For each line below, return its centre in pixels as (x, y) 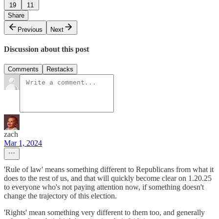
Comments (23, 69)
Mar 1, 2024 (23, 143)
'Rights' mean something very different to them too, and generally (104, 213)
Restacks (60, 69)
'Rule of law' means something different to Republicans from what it (109, 170)
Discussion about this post (46, 49)
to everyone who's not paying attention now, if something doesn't (104, 187)
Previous (30, 29)
